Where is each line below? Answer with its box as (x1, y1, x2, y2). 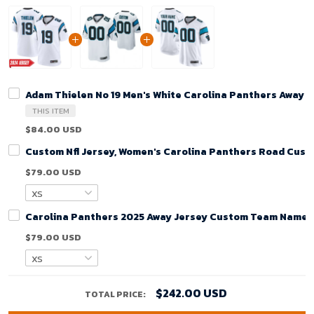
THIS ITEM (32, 104, 69, 116)
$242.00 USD (155, 284, 227, 301)
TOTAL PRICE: (84, 287, 147, 301)
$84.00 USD (25, 122, 82, 136)
